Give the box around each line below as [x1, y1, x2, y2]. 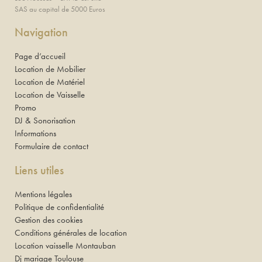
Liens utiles [15, 163, 64, 178]
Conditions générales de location [15, 227, 127, 239]
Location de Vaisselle [15, 89, 85, 101]
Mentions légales [15, 188, 72, 201]
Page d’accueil [15, 50, 65, 63]
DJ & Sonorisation [15, 115, 75, 127]
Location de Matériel [15, 76, 85, 88]
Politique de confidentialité [15, 201, 104, 213]
